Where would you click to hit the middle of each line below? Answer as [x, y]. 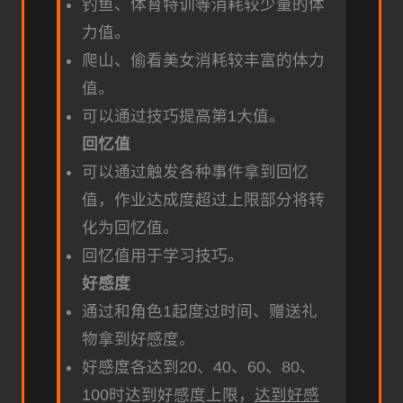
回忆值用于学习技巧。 [163, 256]
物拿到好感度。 [139, 340]
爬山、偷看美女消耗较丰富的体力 [203, 61]
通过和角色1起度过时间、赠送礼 [200, 312]
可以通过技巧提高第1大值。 [184, 116]
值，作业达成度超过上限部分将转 [203, 200]
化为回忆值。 [130, 228]
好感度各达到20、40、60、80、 [199, 367]
